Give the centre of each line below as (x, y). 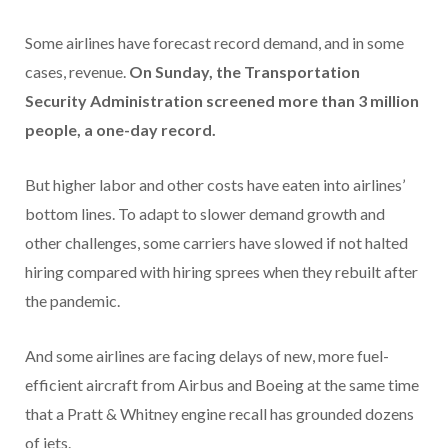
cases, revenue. (77, 71)
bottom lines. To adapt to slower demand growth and (205, 213)
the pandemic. (72, 300)
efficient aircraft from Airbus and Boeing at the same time (222, 384)
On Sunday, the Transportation (244, 71)
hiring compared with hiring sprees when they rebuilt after (221, 271)
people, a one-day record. (120, 129)
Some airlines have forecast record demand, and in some (214, 42)
